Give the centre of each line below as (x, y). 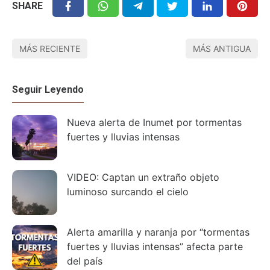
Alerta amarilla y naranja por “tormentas (158, 232)
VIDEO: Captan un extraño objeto (143, 177)
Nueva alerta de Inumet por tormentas (154, 122)
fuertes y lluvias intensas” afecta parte (155, 246)
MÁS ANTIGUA (222, 48)
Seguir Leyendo (48, 89)
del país (85, 261)
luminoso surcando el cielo (128, 191)
